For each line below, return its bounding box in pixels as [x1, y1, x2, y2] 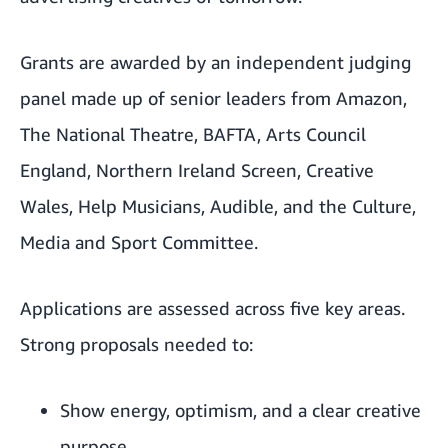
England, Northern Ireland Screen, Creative [20, 159, 374, 182]
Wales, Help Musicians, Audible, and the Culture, [20, 195, 416, 218]
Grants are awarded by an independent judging [20, 51, 411, 74]
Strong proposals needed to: [20, 333, 253, 356]
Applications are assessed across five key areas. [20, 297, 405, 320]
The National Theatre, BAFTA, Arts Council [20, 123, 366, 146]
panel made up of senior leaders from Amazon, [20, 87, 407, 110]
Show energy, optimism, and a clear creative [60, 399, 421, 422]
